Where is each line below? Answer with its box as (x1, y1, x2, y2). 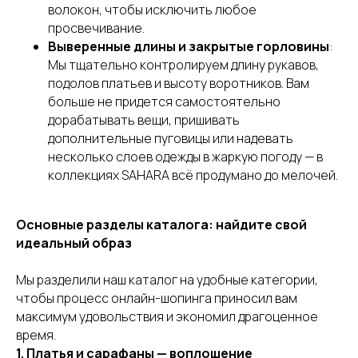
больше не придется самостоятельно (48, 93, 280, 110)
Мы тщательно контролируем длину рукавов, (48, 56, 319, 74)
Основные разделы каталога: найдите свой (16, 216, 307, 233)
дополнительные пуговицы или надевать (48, 129, 293, 147)
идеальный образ (16, 234, 132, 252)
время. (16, 326, 56, 344)
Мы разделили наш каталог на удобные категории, (16, 271, 318, 288)
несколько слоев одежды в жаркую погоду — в (48, 148, 323, 165)
